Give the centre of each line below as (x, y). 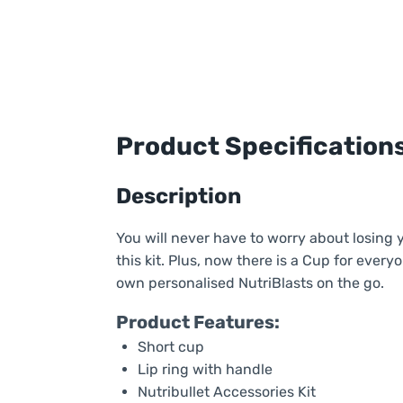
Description (178, 196)
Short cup (170, 346)
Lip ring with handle (205, 369)
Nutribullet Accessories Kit (226, 391)
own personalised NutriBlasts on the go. (250, 282)
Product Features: (197, 322)
